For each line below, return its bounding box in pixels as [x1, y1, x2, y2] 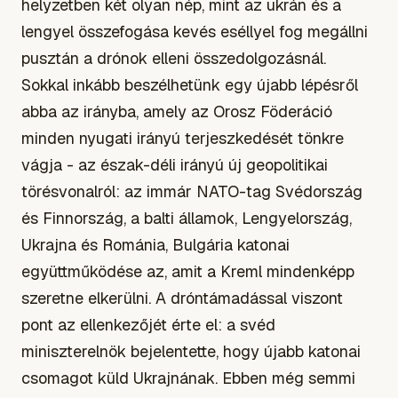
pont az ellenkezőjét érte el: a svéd [21, 314, 275, 335]
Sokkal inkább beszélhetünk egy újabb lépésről [21, 74, 358, 95]
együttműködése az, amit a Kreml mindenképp [21, 260, 354, 282]
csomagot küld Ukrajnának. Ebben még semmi [21, 367, 355, 388]
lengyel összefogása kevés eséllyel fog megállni [21, 20, 368, 42]
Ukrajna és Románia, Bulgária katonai [21, 234, 290, 255]
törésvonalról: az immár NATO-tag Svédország [21, 180, 362, 202]
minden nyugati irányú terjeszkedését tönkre [21, 127, 344, 148]
